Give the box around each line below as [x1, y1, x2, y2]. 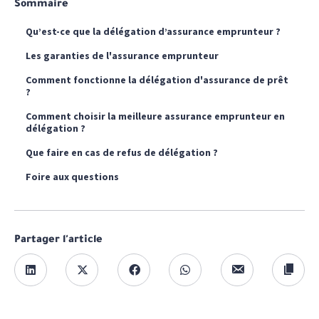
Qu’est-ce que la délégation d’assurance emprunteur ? [26, 25, 281, 38]
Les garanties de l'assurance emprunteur [26, 49, 219, 62]
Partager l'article [14, 235, 103, 246]
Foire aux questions [26, 170, 119, 183]
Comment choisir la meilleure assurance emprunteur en [26, 110, 285, 122]
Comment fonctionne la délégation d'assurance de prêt [26, 73, 288, 86]
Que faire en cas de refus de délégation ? [26, 146, 218, 159]
